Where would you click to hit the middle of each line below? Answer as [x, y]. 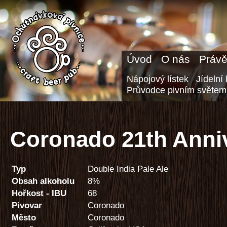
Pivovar [27, 205]
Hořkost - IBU [39, 193]
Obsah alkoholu [43, 181]
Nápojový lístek [158, 79]
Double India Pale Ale [128, 169]
